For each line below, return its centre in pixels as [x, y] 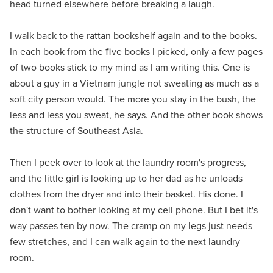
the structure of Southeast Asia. [76, 130]
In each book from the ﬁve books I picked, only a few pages [136, 51]
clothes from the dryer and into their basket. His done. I [126, 194]
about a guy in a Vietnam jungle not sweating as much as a [134, 83]
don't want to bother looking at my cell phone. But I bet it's [134, 210]
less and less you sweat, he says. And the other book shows [136, 115]
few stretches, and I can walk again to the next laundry [125, 241]
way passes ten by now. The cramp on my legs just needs [131, 225]
